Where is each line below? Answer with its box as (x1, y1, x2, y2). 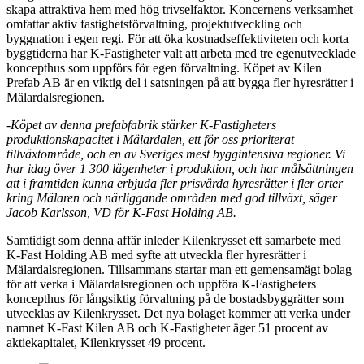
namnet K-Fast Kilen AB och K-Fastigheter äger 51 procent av (6, 320, 328, 335)
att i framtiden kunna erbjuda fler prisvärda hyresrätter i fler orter (6, 175, 343, 190)
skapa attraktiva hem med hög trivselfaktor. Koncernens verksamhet (6, 2, 353, 16)
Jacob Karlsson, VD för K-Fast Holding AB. (6, 205, 236, 219)
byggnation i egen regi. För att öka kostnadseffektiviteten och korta (6, 31, 349, 45)
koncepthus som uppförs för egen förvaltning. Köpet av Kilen (6, 60, 322, 75)
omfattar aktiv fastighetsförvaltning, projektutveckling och (6, 16, 302, 31)
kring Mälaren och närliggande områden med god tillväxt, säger (6, 190, 337, 205)
